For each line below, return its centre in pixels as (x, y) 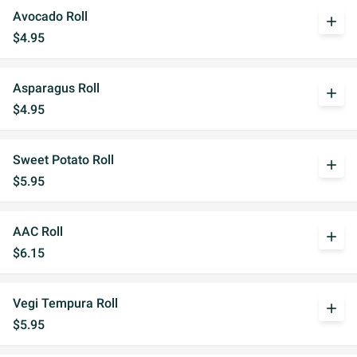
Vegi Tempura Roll (65, 303)
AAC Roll (38, 231)
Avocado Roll (50, 16)
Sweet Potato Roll (63, 160)
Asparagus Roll (56, 88)
